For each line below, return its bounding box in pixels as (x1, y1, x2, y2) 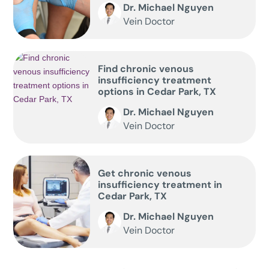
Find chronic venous (97, 62, 194, 76)
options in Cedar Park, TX (97, 85, 216, 98)
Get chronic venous (97, 167, 192, 180)
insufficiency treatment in (97, 178, 222, 192)
